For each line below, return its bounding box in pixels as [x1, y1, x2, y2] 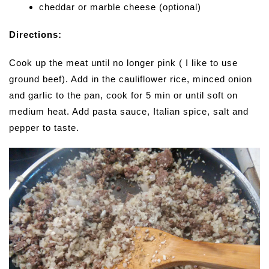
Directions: [9, 29, 62, 40]
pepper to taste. [9, 122, 79, 133]
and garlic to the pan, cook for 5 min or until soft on [9, 90, 238, 100]
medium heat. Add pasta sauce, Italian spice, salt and [9, 106, 249, 116]
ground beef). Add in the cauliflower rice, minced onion [9, 74, 252, 84]
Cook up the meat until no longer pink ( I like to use [9, 58, 238, 68]
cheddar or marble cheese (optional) [39, 2, 201, 12]
